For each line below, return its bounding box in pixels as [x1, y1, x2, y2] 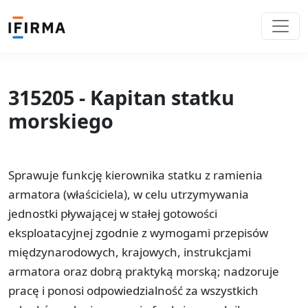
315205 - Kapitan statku [8, 83, 234, 111]
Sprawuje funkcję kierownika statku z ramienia [8, 166, 263, 183]
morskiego [8, 107, 113, 134]
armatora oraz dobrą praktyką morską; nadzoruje [8, 263, 279, 279]
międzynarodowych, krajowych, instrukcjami [8, 243, 251, 260]
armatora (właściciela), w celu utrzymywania [8, 186, 249, 202]
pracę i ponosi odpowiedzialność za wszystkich [8, 282, 258, 298]
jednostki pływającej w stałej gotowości [8, 205, 217, 221]
